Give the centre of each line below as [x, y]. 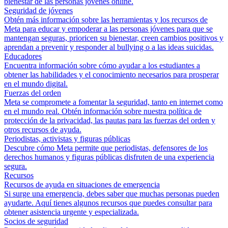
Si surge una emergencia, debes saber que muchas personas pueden [112, 194]
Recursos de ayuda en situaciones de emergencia [82, 184]
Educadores [23, 56]
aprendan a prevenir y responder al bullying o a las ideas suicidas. [109, 47]
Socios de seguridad [36, 221]
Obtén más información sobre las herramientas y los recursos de [106, 20]
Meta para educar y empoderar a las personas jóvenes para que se [108, 29]
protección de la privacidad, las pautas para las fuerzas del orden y [110, 120]
